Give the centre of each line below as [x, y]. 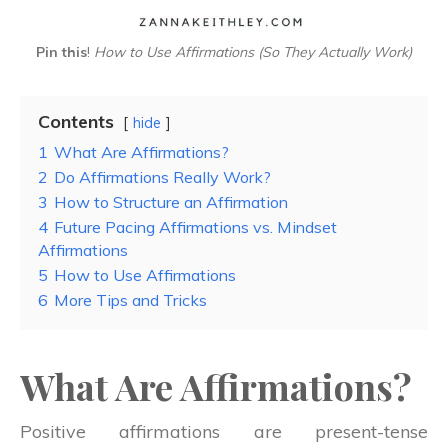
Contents [76, 121]
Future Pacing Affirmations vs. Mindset [195, 226]
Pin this [61, 51]
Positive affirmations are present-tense [224, 431]
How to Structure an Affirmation [171, 201]
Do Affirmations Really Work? [162, 176]
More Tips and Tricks [130, 299]
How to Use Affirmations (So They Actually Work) [253, 51]
